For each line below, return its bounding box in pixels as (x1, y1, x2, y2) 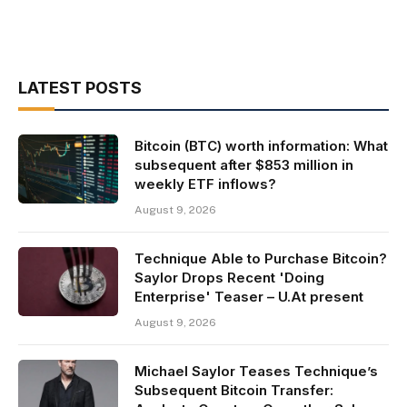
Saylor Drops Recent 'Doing (134, 268, 324, 286)
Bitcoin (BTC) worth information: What (134, 136, 388, 154)
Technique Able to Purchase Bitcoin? (134, 249, 387, 267)
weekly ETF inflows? (134, 174, 276, 193)
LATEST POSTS (18, 77, 142, 97)
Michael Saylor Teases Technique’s (134, 362, 378, 380)
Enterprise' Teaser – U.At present (134, 287, 363, 305)
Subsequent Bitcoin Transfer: (134, 381, 333, 399)
